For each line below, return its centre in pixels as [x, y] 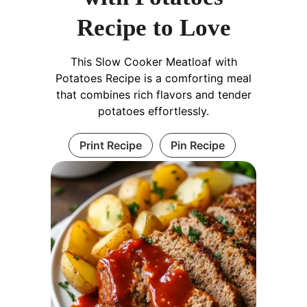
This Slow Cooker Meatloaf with [153, 62]
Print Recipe [110, 146]
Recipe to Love [153, 28]
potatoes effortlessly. [153, 111]
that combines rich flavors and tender [153, 95]
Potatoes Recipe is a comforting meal [153, 78]
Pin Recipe [197, 146]
